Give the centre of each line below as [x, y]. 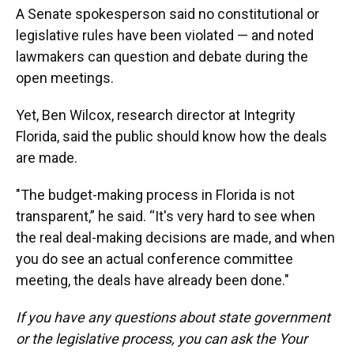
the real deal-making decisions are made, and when [175, 237]
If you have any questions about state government [173, 317]
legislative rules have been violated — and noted [165, 35]
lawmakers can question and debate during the [162, 56]
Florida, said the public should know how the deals [171, 136]
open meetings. [65, 78]
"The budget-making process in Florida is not [155, 195]
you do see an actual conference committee [154, 259]
